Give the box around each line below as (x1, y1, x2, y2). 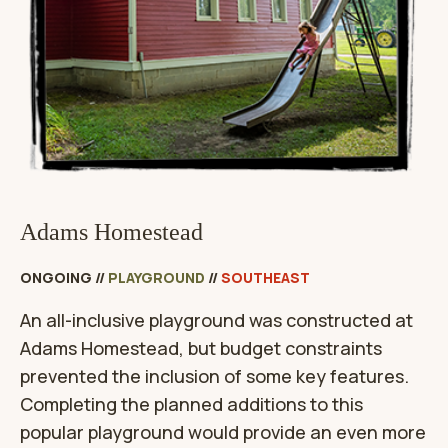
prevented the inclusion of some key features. (20, 364, 409, 389)
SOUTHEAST (221, 268, 310, 288)
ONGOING (20, 268, 92, 288)
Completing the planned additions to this (20, 392, 363, 417)
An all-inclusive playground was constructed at (20, 308, 413, 333)
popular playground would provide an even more (20, 420, 426, 445)
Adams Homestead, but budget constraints (20, 336, 382, 361)
